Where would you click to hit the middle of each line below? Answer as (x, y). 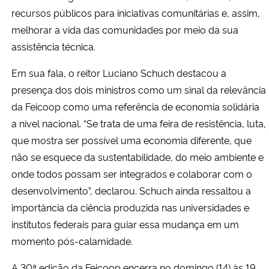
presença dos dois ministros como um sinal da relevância (139, 89)
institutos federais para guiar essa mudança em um (125, 224)
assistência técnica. (53, 46)
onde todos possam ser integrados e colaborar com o (132, 173)
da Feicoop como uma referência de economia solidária (135, 106)
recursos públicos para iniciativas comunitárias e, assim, (136, 12)
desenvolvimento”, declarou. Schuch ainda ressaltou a (131, 190)
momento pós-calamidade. (72, 240)
